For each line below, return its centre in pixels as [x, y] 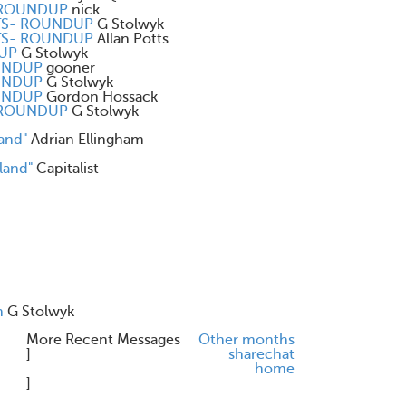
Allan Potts [133, 39]
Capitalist [68, 169]
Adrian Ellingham [87, 140]
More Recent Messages [103, 340]
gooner [71, 68]
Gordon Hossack [102, 97]
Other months [246, 340]
